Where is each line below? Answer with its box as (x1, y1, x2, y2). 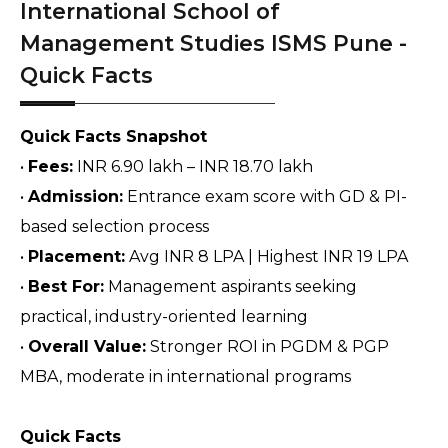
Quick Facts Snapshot (20, 127, 207, 146)
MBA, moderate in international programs (20, 367, 351, 386)
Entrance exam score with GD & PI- (123, 187, 407, 206)
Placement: (28, 247, 125, 266)
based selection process (20, 217, 209, 236)
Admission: (28, 187, 123, 206)
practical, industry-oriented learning (20, 307, 308, 326)
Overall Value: (28, 337, 146, 356)
